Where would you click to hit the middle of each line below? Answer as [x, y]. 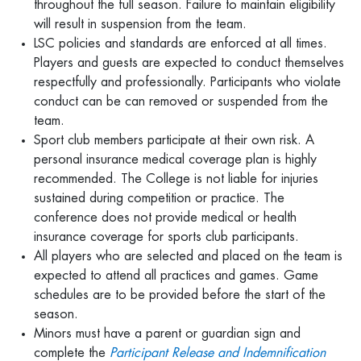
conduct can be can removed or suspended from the [181, 102]
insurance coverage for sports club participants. [166, 237]
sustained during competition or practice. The [159, 199]
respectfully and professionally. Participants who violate [187, 83]
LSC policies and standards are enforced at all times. [180, 44]
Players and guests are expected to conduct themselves [189, 63]
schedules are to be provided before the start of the [180, 295]
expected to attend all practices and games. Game [176, 276]
